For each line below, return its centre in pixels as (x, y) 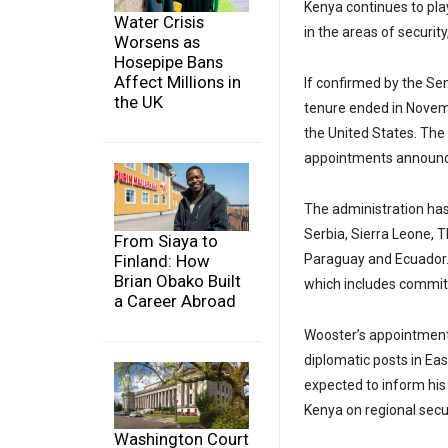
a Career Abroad (175, 300)
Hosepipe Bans (168, 62)
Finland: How (162, 260)
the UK (138, 102)
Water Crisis (159, 22)
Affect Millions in (177, 82)
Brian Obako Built (177, 280)
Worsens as (157, 42)
